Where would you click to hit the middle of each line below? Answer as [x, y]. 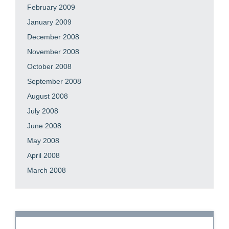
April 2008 [43, 155]
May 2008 [43, 141]
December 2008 [53, 37]
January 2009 [49, 22]
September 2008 [54, 81]
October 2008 [49, 66]
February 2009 [51, 7]
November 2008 [53, 52]
